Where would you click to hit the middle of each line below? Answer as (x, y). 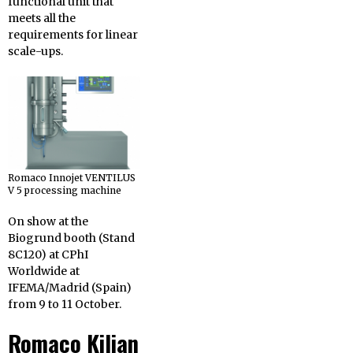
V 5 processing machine (65, 191)
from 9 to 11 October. (65, 305)
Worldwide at (44, 271)
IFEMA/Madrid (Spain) (70, 288)
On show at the (48, 222)
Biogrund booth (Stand (71, 238)
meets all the (42, 19)
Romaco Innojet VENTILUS (72, 178)
